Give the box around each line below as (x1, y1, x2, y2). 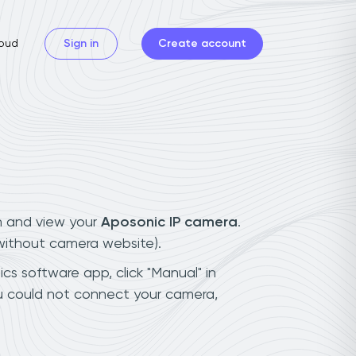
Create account (158, 37, 246, 49)
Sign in (64, 37, 99, 49)
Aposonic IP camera (101, 215, 238, 230)
